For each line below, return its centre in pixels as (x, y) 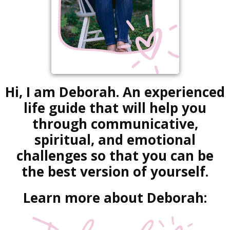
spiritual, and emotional (115, 139)
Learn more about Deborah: (115, 197)
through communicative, (115, 123)
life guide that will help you (115, 108)
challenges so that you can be (115, 155)
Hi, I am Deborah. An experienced (115, 92)
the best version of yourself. (115, 171)
